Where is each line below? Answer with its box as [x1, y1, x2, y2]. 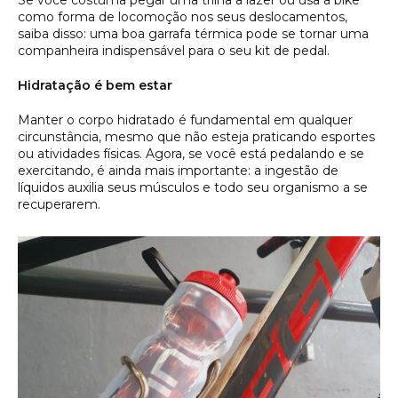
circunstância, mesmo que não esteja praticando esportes [18, 129, 375, 146]
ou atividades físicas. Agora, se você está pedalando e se [18, 146, 364, 163]
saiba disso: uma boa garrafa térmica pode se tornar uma [18, 26, 369, 43]
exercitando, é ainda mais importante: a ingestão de [18, 163, 338, 179]
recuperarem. [18, 196, 100, 213]
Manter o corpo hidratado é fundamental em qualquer [18, 112, 353, 129]
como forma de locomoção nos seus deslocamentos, [18, 9, 347, 26]
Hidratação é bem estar [18, 77, 172, 94]
